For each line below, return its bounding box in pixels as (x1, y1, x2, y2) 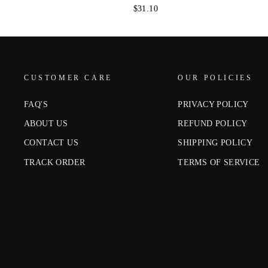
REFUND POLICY (178, 119, 248, 129)
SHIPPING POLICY (178, 138, 253, 148)
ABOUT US (24, 119, 68, 129)
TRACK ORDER (24, 157, 86, 167)
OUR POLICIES (178, 73, 253, 82)
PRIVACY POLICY (178, 99, 249, 109)
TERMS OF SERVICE (178, 157, 260, 167)
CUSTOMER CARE (24, 73, 112, 82)
